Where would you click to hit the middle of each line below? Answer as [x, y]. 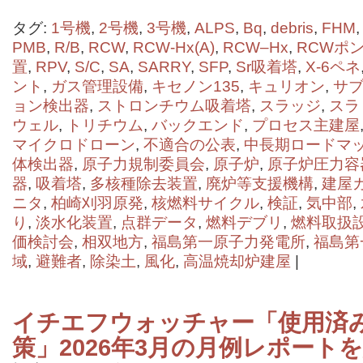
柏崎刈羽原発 [97, 203]
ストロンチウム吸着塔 [174, 106]
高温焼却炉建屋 [237, 261]
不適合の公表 [190, 145]
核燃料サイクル [205, 203]
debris [292, 28]
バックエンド [198, 125]
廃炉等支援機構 [260, 184]
